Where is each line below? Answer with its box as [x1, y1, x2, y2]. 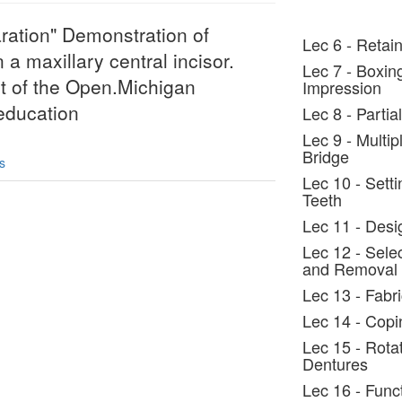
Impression [301, 75, 381, 99]
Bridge [301, 144, 349, 168]
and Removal [301, 257, 398, 280]
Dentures [301, 352, 368, 375]
